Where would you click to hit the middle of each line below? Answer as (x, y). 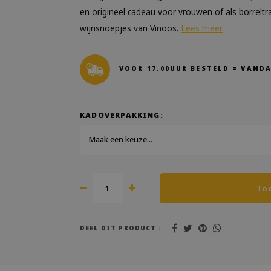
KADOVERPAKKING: (122, 115)
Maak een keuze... (121, 139)
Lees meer (202, 28)
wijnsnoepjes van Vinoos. (130, 28)
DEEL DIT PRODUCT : (121, 228)
